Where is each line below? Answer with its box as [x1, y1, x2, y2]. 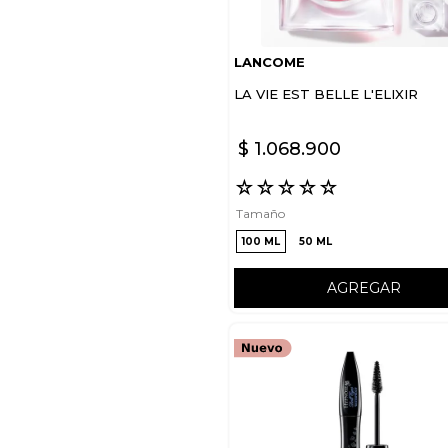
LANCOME [234, 53, 305, 70]
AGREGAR [326, 278, 401, 297]
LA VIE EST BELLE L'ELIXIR [234, 85, 418, 102]
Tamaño [236, 205, 285, 221]
